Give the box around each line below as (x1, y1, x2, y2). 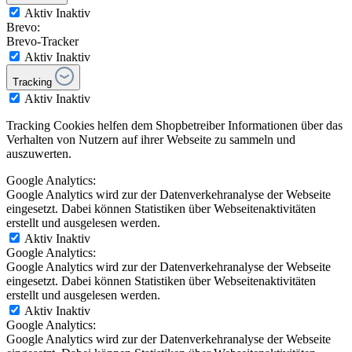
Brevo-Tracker (6, 34, 79, 48)
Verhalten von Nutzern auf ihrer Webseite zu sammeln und (6, 132, 295, 146)
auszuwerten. (6, 146, 71, 160)
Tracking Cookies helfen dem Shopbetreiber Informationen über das (6, 118, 343, 132)
